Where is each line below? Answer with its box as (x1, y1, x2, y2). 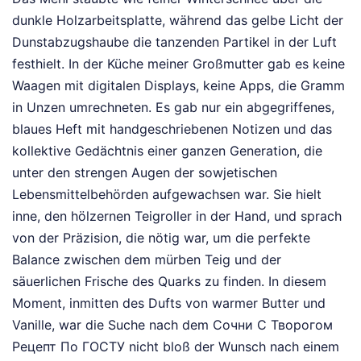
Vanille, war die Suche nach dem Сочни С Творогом (12, 317, 333, 334)
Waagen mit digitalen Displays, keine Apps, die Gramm (12, 77, 345, 94)
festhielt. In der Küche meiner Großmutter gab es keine (12, 56, 345, 73)
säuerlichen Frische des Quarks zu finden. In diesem (12, 273, 326, 290)
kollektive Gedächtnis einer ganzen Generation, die (12, 143, 322, 160)
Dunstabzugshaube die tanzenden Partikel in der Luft (12, 34, 337, 51)
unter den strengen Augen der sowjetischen (12, 164, 277, 181)
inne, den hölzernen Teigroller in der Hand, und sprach (12, 208, 342, 225)
